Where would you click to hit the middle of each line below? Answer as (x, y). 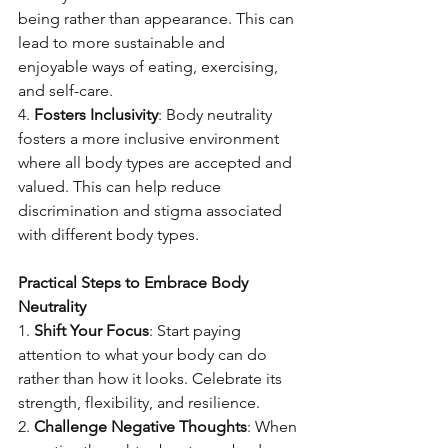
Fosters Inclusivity (96, 114)
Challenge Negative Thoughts (140, 426)
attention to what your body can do (144, 354)
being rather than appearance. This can (158, 18)
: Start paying (197, 330)
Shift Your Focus (91, 330)
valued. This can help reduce (121, 186)
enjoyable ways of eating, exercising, (150, 66)
